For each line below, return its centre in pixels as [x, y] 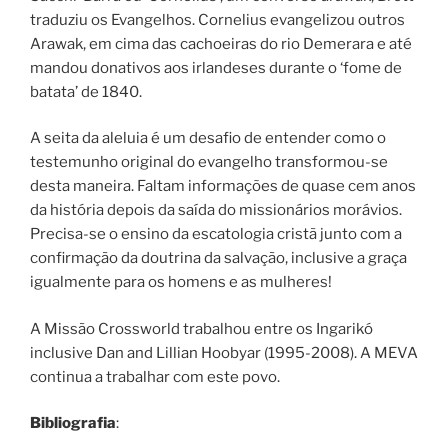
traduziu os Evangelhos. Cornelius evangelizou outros [217, 19]
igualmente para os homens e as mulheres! [181, 282]
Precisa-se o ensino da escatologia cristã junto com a [216, 234]
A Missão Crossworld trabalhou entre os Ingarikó [201, 328]
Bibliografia [73, 423]
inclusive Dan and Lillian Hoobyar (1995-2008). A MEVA [224, 352]
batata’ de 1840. [86, 91]
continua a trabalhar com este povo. [155, 376]
